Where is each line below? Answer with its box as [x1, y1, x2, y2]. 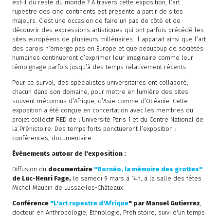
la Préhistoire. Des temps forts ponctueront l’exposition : [12, 125, 176, 133]
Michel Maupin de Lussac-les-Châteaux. [12, 184, 125, 192]
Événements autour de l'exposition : [12, 150, 126, 158]
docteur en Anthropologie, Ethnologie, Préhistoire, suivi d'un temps [12, 209, 205, 217]
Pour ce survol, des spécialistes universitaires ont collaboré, [12, 79, 188, 87]
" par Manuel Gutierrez [128, 200, 200, 207]
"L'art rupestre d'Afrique [50, 200, 128, 207]
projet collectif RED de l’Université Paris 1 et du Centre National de [12, 116, 203, 124]
